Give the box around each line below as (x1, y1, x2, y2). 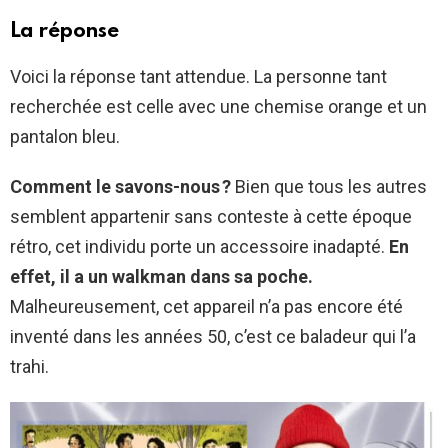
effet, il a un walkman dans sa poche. (10, 266, 313, 288)
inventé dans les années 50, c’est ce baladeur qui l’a (10, 326, 416, 348)
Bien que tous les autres (231, 176, 427, 198)
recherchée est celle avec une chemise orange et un (10, 96, 427, 118)
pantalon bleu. (10, 126, 120, 148)
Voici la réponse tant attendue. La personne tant (10, 66, 387, 88)
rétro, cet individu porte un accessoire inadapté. (10, 236, 389, 258)
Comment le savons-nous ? (10, 176, 231, 198)
